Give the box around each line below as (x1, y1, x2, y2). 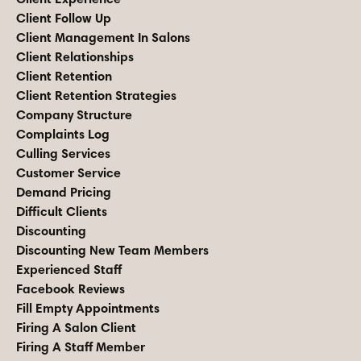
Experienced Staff (16, 261, 122, 278)
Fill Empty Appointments (16, 300, 160, 317)
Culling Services (16, 145, 110, 162)
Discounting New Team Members (16, 242, 209, 259)
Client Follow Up (16, 10, 111, 27)
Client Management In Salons (16, 29, 190, 46)
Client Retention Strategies (16, 87, 176, 104)
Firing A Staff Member (16, 338, 145, 355)
